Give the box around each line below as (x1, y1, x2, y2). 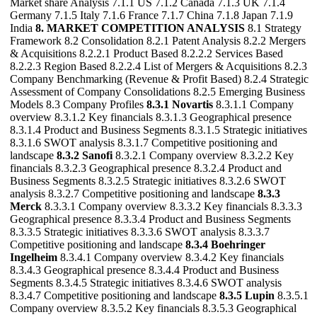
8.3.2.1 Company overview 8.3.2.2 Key (113, 149, 294, 162)
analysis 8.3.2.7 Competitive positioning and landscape (10, 188, 258, 200)
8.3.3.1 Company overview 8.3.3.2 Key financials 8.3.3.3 (42, 200, 302, 213)
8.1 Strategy (245, 22, 301, 35)
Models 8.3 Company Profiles (10, 98, 146, 111)
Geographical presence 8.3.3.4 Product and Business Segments (10, 213, 291, 226)
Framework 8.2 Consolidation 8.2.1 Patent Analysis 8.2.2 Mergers (10, 35, 306, 47)
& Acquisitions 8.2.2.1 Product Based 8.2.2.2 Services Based (10, 47, 283, 60)
